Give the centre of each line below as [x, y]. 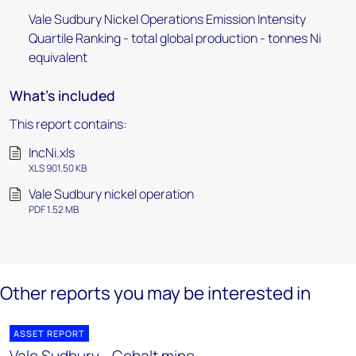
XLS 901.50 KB [58, 168]
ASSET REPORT [49, 333]
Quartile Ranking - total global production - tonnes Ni [175, 38]
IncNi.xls [52, 153]
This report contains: [68, 124]
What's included [62, 95]
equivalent [58, 57]
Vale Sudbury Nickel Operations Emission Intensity [167, 19]
